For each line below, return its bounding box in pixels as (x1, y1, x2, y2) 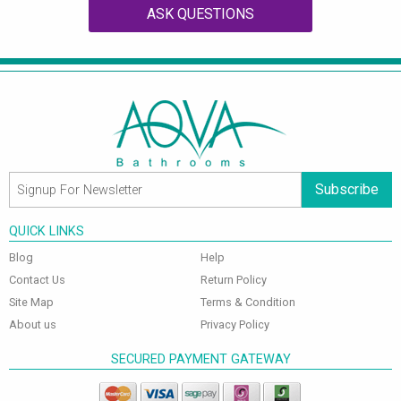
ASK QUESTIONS (147, 5, 254, 23)
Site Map (9, 295, 54, 310)
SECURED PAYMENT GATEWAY (110, 352, 291, 368)
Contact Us (9, 273, 65, 287)
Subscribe (315, 181, 379, 199)
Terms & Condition (200, 295, 295, 310)
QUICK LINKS (9, 224, 84, 240)
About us (9, 318, 56, 332)
